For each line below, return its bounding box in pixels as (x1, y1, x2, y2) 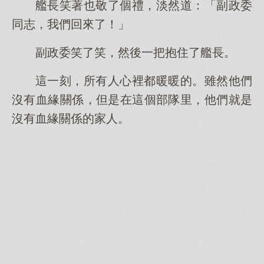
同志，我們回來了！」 (12, 18, 130, 31)
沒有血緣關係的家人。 (12, 112, 130, 125)
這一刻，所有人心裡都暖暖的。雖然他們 (35, 74, 252, 87)
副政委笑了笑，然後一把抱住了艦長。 (35, 46, 236, 59)
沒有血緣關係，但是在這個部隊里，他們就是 (12, 93, 252, 106)
